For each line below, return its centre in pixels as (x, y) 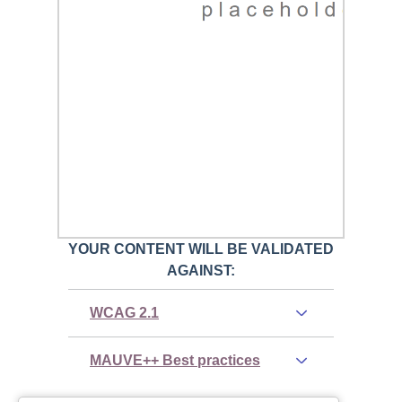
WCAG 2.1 (124, 312)
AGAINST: (201, 270)
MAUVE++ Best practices (175, 360)
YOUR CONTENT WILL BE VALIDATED (201, 249)
